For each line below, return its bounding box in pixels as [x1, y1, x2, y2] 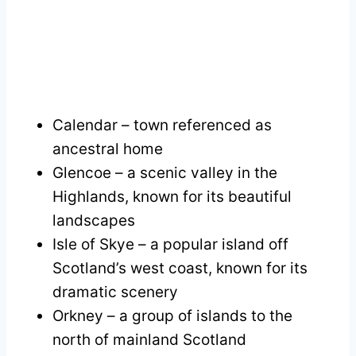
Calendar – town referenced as [52, 115, 272, 134]
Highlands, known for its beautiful [52, 187, 292, 206]
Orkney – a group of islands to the [52, 306, 292, 325]
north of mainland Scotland [52, 330, 246, 349]
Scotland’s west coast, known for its [52, 258, 308, 277]
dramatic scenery [52, 282, 178, 301]
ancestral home [52, 139, 163, 158]
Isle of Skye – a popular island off [52, 234, 288, 253]
